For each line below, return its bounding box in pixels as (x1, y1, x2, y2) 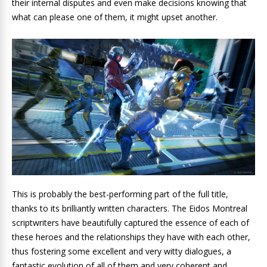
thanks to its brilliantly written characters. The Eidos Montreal (12, 203, 247, 215)
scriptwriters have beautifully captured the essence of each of (12, 217, 249, 229)
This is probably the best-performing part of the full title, (12, 188, 228, 200)
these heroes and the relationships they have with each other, (12, 231, 250, 243)
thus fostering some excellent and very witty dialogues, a (12, 246, 231, 257)
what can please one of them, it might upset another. (12, 11, 218, 23)
